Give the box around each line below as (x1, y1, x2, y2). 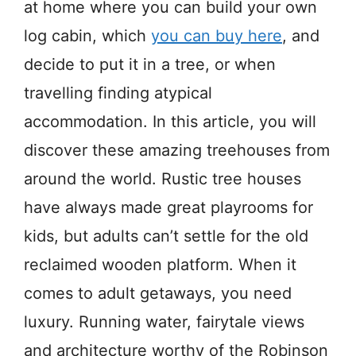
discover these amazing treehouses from (24, 140, 330, 160)
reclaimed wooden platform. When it (24, 254, 296, 274)
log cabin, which (24, 25, 151, 45)
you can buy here (151, 25, 282, 45)
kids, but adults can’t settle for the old (24, 226, 308, 246)
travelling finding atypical (24, 83, 212, 103)
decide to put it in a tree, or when (24, 54, 276, 74)
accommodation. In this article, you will (24, 111, 316, 131)
